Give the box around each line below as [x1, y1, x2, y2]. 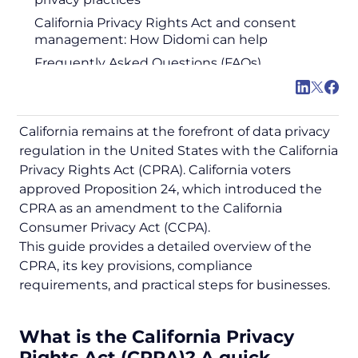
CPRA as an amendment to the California [19, 201, 282, 217]
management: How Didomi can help [34, 32, 268, 48]
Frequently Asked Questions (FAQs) [34, 55, 261, 71]
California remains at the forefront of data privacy [19, 124, 330, 140]
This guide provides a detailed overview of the [19, 239, 312, 255]
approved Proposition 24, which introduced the [19, 181, 322, 197]
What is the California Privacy [19, 326, 294, 348]
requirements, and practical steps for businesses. [19, 277, 330, 293]
